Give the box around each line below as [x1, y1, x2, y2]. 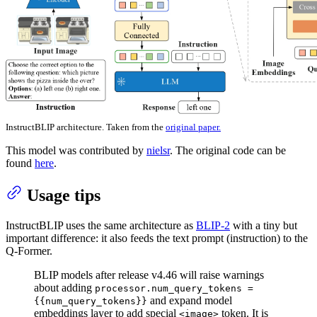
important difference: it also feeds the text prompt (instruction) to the [6, 232, 308, 245]
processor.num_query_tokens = [95, 283, 253, 294]
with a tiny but [230, 219, 297, 232]
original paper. [166, 122, 221, 133]
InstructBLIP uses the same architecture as [6, 219, 196, 232]
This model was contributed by [6, 144, 146, 157]
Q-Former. [6, 245, 52, 258]
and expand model [147, 294, 232, 307]
